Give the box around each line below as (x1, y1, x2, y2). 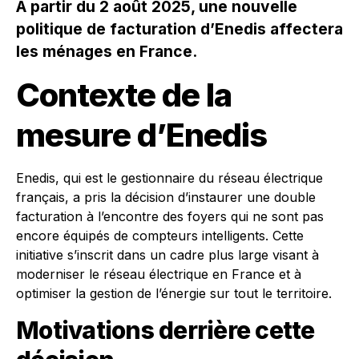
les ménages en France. (16, 42, 197, 62)
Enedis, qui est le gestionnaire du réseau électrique (16, 170, 323, 187)
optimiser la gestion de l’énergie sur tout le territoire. (16, 285, 332, 302)
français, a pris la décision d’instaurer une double (16, 189, 316, 206)
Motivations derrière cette (16, 316, 315, 345)
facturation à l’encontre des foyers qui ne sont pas (16, 208, 324, 225)
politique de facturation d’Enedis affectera (16, 19, 343, 39)
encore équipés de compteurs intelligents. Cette (16, 228, 304, 244)
